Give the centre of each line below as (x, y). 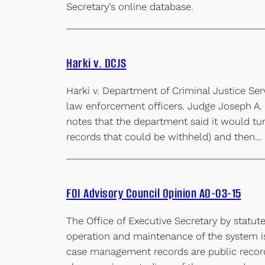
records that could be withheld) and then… (164, 136)
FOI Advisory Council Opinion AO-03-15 (154, 193)
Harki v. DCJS (96, 63)
